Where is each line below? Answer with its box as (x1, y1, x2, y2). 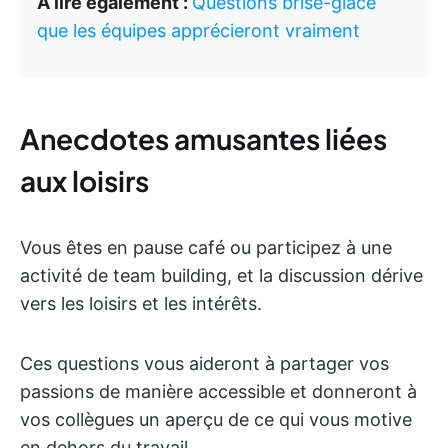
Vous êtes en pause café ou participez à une (20, 237, 392, 258)
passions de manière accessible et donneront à (20, 381, 417, 402)
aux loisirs (20, 163, 149, 198)
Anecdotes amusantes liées (20, 121, 387, 156)
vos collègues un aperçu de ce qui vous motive (20, 409, 412, 430)
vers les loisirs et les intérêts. (20, 293, 262, 314)
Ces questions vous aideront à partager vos (20, 353, 389, 374)
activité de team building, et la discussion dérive (20, 265, 423, 286)
